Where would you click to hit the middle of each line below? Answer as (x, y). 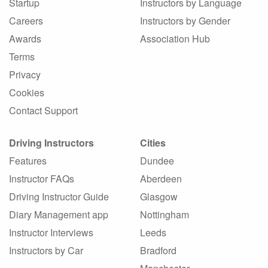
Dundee (157, 160)
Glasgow (159, 196)
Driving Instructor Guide (59, 196)
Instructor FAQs (42, 178)
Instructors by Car (46, 250)
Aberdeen (161, 178)
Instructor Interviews (51, 232)
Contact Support (43, 110)
